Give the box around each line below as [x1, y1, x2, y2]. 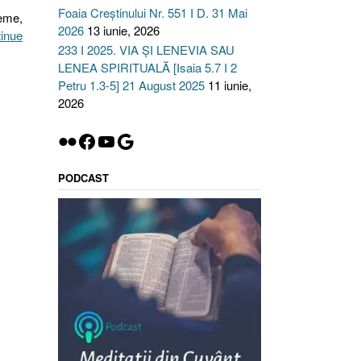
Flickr [56, 126, 103, 155]
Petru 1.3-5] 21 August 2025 [57, 77, 205, 93]
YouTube [95, 126, 170, 155]
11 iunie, [207, 77, 251, 93]
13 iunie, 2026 [86, 22, 160, 39]
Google [114, 126, 176, 155]
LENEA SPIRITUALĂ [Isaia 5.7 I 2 [57, 59, 237, 76]
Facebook [76, 126, 160, 155]
